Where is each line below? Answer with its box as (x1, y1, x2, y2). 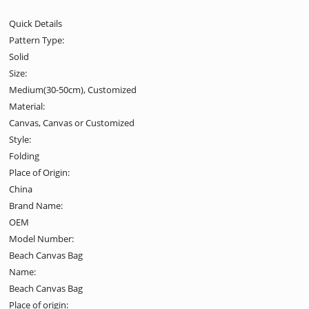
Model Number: (9, 232, 74, 245)
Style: (9, 132, 32, 146)
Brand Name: (9, 199, 63, 212)
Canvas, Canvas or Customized (9, 116, 135, 129)
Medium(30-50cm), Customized (9, 83, 137, 96)
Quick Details (9, 17, 63, 30)
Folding (9, 149, 40, 162)
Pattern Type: (9, 33, 65, 46)
